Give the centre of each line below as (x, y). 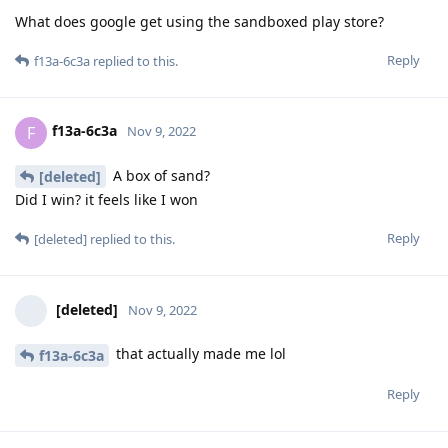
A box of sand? (159, 175)
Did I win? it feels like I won (106, 200)
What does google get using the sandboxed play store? (199, 21)
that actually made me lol (199, 354)
